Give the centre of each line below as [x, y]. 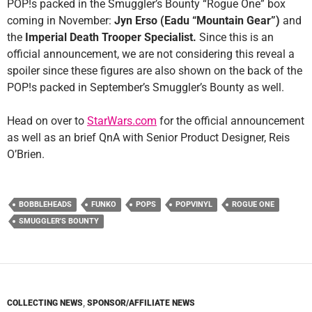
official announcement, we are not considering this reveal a [151, 54]
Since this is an [235, 38]
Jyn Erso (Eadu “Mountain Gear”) [197, 21]
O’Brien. [26, 155]
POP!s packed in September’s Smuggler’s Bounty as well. [146, 88]
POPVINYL [194, 205]
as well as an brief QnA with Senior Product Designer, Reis [148, 138]
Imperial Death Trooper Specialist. [111, 38]
